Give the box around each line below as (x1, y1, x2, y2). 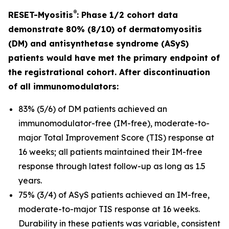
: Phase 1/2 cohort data (77, 10, 178, 20)
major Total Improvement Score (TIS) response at (18, 132, 214, 143)
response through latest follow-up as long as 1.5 (18, 161, 205, 171)
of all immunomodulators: (8, 81, 119, 91)
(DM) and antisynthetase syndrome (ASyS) (8, 38, 189, 49)
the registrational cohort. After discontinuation (8, 67, 210, 77)
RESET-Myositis (8, 10, 73, 20)
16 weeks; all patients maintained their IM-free (18, 147, 202, 157)
